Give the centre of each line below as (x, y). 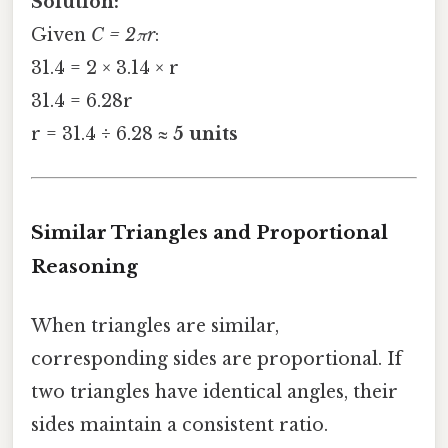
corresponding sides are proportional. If (216, 359)
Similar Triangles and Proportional (209, 233)
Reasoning (84, 267)
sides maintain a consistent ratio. (179, 425)
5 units (205, 134)
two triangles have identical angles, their (214, 392)
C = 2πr (123, 35)
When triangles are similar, (155, 326)
